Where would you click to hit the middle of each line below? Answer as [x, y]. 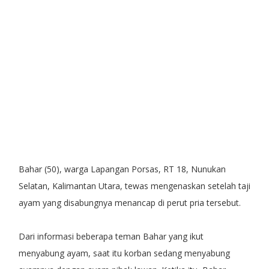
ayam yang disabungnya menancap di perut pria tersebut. [129, 202]
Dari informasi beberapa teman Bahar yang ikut [111, 236]
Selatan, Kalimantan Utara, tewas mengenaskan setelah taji [134, 186]
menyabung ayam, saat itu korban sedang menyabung [124, 253]
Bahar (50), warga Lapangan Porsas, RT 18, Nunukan [122, 169]
